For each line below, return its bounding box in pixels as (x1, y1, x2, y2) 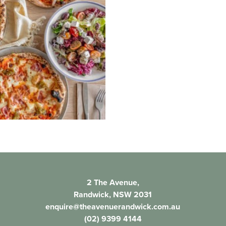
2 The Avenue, (86, 177, 139, 189)
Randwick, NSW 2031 (74, 189, 152, 201)
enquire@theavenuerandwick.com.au (45, 201, 181, 213)
